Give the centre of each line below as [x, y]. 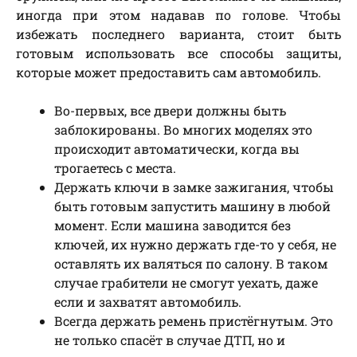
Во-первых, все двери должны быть [170, 110]
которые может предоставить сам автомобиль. [169, 72]
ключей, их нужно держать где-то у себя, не [195, 244]
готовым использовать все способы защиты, [178, 53]
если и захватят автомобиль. [148, 301]
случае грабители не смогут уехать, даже [186, 282]
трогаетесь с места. [115, 167]
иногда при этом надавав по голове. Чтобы [178, 14]
